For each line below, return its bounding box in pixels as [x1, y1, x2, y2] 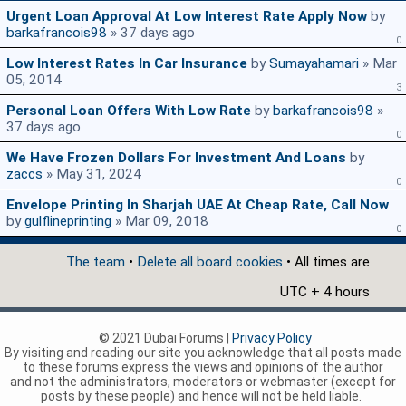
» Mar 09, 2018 [111, 213, 208, 230]
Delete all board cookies [137, 254, 283, 271]
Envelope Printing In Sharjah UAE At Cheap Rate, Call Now [6, 197, 389, 214]
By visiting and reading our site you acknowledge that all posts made [5, 345, 401, 361]
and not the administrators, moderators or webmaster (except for [10, 374, 396, 390]
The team [66, 254, 125, 271]
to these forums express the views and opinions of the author [23, 360, 383, 375]
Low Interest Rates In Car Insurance [6, 55, 247, 72]
